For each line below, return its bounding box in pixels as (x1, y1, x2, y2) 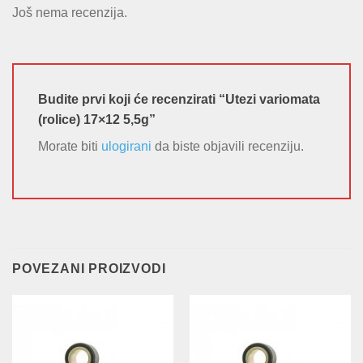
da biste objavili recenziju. (152, 139, 304, 154)
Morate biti (38, 139, 101, 154)
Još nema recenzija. (12, 5, 127, 19)
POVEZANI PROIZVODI (12, 262, 166, 276)
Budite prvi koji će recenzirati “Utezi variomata (38, 92, 320, 107)
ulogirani (101, 139, 152, 154)
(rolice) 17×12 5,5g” (38, 113, 159, 127)
